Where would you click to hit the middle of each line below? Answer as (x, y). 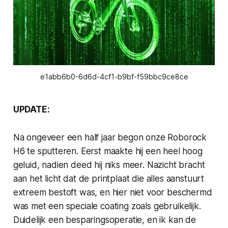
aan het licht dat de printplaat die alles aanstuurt (109, 178)
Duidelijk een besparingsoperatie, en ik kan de (104, 220)
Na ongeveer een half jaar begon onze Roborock (110, 137)
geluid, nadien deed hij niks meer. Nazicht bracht (109, 165)
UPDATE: (31, 109)
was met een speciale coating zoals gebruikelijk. (107, 206)
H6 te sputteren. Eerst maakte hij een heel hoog (108, 151)
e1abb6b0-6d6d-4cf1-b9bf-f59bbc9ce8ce (114, 76)
